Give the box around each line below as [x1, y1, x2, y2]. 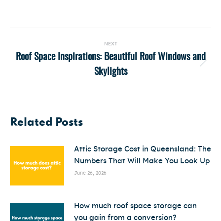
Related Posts [10, 118, 83, 128]
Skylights [94, 67, 127, 77]
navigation [9, 51, 111, 69]
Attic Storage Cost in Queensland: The [74, 146, 211, 153]
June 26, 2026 [74, 171, 107, 176]
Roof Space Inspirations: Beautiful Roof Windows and [15, 52, 206, 63]
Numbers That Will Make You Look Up [74, 157, 210, 165]
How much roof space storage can [74, 202, 197, 210]
